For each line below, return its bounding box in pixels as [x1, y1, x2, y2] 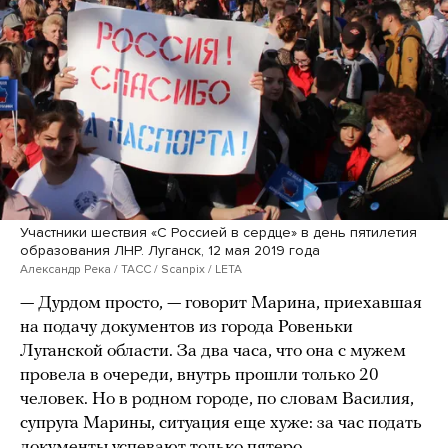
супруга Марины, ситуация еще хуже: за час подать [20, 413, 422, 433]
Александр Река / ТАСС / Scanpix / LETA [20, 261, 242, 276]
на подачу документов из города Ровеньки [20, 317, 353, 337]
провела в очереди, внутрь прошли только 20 [20, 365, 379, 385]
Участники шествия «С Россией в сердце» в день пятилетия [20, 223, 417, 241]
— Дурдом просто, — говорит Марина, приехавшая [20, 293, 422, 313]
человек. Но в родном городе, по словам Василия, [20, 389, 414, 409]
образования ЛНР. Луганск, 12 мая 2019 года [20, 241, 320, 259]
